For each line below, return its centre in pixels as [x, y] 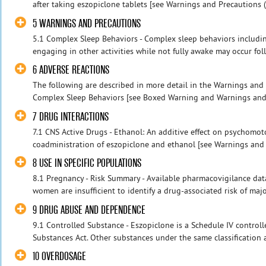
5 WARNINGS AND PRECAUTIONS [87, 23]
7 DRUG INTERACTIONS [71, 116]
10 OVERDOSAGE [60, 256]
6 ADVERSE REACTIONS [71, 70]
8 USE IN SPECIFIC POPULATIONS [87, 163]
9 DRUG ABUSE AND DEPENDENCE [89, 210]
